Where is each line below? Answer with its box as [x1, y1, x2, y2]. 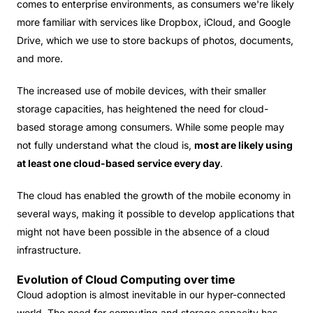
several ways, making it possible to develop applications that [17, 208, 295, 219]
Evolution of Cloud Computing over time [17, 272, 235, 286]
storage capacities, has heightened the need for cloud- [17, 103, 268, 115]
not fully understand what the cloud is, [17, 139, 194, 151]
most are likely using [194, 139, 293, 151]
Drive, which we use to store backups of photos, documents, [17, 34, 293, 46]
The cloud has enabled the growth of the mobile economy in [17, 189, 291, 201]
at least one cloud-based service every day [17, 157, 220, 169]
